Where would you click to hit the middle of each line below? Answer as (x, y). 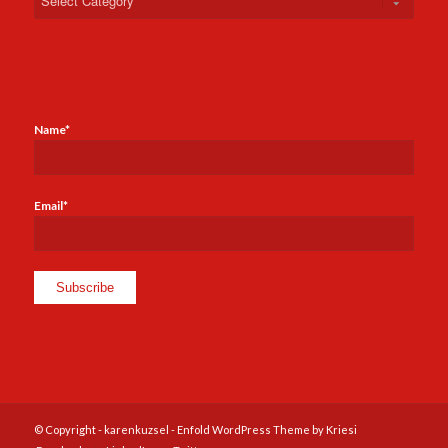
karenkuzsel (136, 429)
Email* (50, 205)
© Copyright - (68, 429)
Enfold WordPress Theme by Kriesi (266, 429)
